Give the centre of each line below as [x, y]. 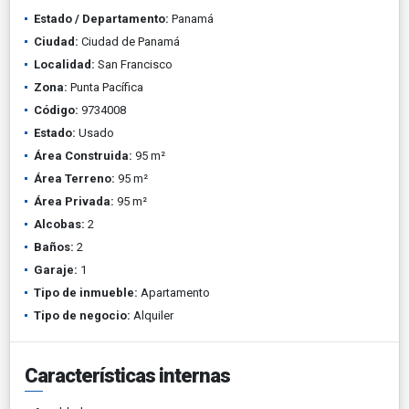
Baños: [54, 246]
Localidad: [64, 64]
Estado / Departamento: [101, 18]
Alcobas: [59, 224]
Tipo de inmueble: [86, 292]
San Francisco [134, 64]
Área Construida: [83, 155]
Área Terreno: [74, 178]
